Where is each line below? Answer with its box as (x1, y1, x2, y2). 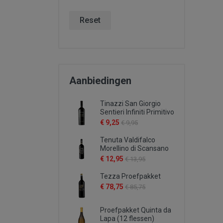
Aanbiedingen (69, 75, 131, 87)
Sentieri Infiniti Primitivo (100, 108, 174, 116)
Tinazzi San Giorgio (100, 100, 161, 108)
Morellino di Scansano (100, 144, 169, 152)
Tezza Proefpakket (100, 172, 161, 180)
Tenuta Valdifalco (100, 136, 155, 144)
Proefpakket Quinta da (100, 206, 171, 214)
